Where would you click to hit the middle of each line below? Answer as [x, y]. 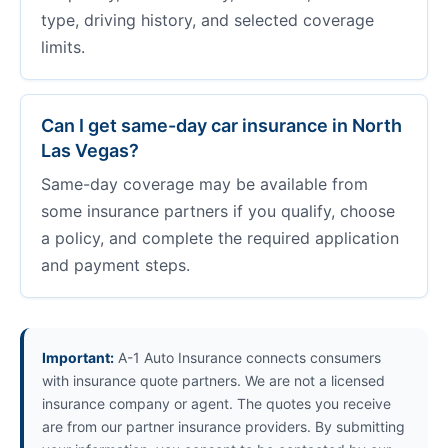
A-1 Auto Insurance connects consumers [247, 357]
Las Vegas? [90, 150]
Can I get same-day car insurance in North [221, 125]
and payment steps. [115, 265]
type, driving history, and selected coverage [207, 20]
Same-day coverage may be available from [204, 184]
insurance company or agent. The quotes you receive [216, 403]
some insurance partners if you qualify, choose [218, 211]
